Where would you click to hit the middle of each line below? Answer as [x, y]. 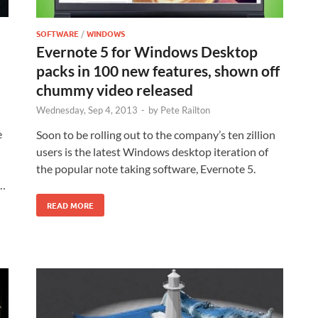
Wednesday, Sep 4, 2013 [87, 110]
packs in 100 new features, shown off [158, 71]
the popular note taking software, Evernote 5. [146, 169]
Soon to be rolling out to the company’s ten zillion [156, 135]
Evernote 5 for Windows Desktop [147, 52]
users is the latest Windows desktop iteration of [152, 152]
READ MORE [70, 205]
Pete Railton [185, 110]
